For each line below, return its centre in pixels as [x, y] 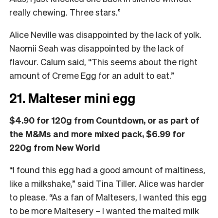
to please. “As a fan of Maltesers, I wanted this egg [108, 197]
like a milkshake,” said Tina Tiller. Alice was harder [107, 183]
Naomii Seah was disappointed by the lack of [97, 48]
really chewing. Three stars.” [65, 12]
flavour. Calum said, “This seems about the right [103, 61]
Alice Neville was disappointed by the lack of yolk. [105, 34]
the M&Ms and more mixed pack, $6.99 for [97, 133]
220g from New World [55, 147]
